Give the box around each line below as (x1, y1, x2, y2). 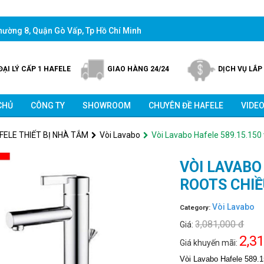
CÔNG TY (30, 101, 65, 110)
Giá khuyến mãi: (180, 238, 240, 247)
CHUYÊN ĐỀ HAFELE (148, 101, 223, 110)
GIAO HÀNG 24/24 (107, 65, 169, 74)
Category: (180, 204, 213, 212)
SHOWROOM (82, 101, 131, 110)
